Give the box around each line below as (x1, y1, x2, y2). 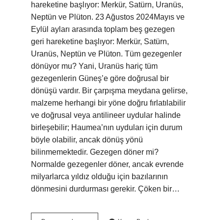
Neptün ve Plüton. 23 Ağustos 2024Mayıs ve (31, 13, 185, 21)
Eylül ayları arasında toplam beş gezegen (31, 25, 175, 33)
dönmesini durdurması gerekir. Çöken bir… (31, 185, 180, 193)
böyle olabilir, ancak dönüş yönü (31, 136, 143, 144)
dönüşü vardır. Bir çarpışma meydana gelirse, (31, 86, 188, 95)
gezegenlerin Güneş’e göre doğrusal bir (31, 74, 169, 82)
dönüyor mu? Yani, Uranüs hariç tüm (31, 62, 158, 70)
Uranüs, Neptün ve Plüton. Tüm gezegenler (31, 50, 182, 58)
